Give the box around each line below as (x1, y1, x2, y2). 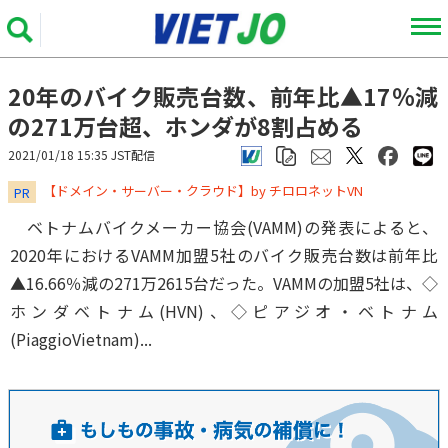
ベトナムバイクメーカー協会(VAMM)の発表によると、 (10, 215, 438, 239)
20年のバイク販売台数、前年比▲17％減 (8, 79, 438, 113)
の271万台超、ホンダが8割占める (8, 109, 363, 143)
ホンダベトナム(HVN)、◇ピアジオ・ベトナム (10, 299, 438, 323)
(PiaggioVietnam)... (10, 327, 152, 351)
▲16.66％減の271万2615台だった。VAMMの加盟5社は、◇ (10, 271, 438, 295)
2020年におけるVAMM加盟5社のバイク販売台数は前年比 (10, 243, 438, 267)
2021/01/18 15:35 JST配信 (8, 146, 155, 163)
